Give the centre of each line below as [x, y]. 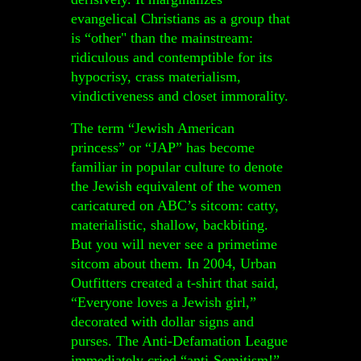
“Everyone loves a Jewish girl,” [164, 302]
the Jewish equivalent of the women [176, 186]
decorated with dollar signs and [162, 322]
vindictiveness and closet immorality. [180, 96]
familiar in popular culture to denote [177, 167]
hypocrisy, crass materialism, [156, 77]
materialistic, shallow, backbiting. [170, 225]
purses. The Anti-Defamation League [179, 341]
